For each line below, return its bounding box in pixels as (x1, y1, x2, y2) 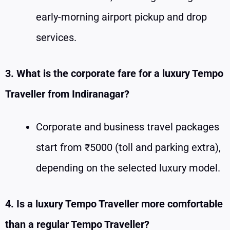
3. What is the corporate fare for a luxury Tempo (5, 67, 223, 80)
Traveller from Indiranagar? (5, 87, 129, 100)
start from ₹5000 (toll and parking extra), (36, 141, 221, 154)
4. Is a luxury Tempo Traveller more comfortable (5, 197, 223, 210)
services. (36, 31, 76, 44)
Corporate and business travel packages (36, 120, 219, 133)
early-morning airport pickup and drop (36, 10, 207, 23)
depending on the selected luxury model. (36, 161, 220, 174)
